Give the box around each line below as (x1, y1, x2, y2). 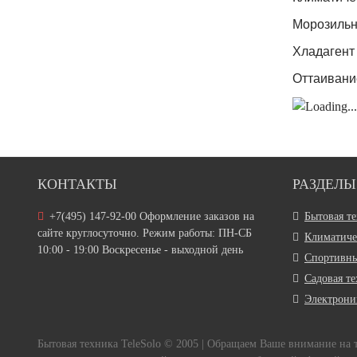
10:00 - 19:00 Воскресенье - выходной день (37, 244, 243, 257)
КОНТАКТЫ (37, 176, 117, 193)
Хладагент (292, 45, 355, 58)
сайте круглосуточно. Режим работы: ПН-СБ (37, 227, 252, 240)
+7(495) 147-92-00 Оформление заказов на (49, 210, 254, 223)
